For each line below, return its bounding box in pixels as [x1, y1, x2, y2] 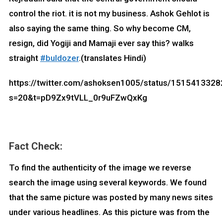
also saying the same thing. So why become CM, [8, 23, 191, 34]
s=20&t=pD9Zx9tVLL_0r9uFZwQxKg [8, 93, 147, 103]
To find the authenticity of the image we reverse [8, 163, 191, 173]
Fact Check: [8, 140, 62, 153]
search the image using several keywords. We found [8, 177, 207, 188]
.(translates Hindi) [78, 53, 146, 63]
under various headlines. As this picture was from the [8, 207, 210, 218]
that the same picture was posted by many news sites [8, 192, 213, 203]
